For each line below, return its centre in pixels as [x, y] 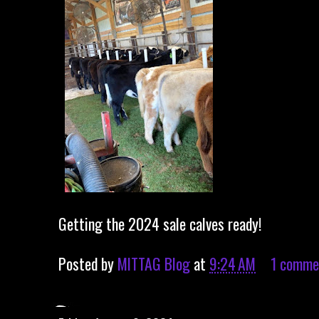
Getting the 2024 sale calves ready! [160, 223]
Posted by [88, 263]
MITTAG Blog [154, 263]
